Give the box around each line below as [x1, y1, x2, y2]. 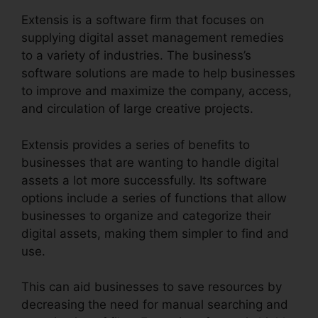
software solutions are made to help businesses [21, 66, 295, 81]
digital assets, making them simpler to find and [21, 226, 289, 241]
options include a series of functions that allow [21, 190, 287, 205]
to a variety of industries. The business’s [21, 48, 251, 63]
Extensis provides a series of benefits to [21, 137, 250, 152]
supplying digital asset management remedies [21, 31, 284, 45]
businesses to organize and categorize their [21, 208, 271, 223]
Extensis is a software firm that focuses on [21, 13, 264, 28]
